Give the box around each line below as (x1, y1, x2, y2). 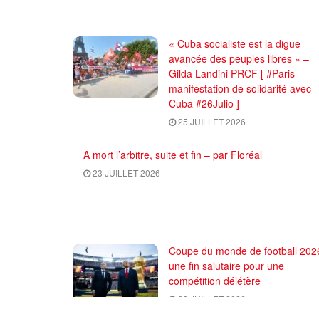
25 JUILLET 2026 (176, 115, 246, 127)
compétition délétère (169, 273, 261, 288)
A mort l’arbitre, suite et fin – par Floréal (83, 147, 262, 162)
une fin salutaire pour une (169, 258, 284, 273)
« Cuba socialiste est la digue (169, 36, 300, 51)
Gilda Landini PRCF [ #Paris (169, 66, 295, 80)
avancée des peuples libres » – (169, 51, 309, 66)
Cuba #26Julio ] (169, 95, 239, 110)
